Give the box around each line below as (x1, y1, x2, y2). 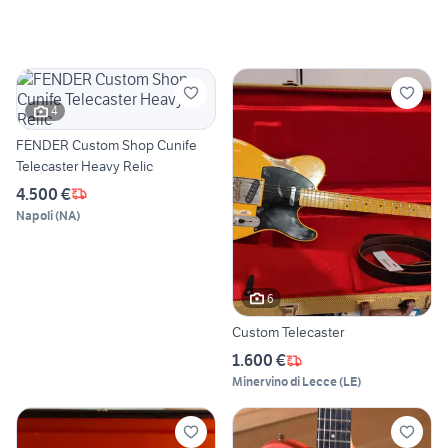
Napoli (16, 207, 53, 223)
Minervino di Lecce (232, 374, 337, 390)
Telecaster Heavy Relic (16, 156, 153, 175)
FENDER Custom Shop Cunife (16, 135, 197, 154)
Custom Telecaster (232, 323, 344, 342)
